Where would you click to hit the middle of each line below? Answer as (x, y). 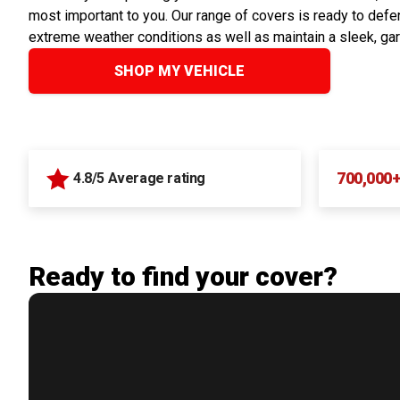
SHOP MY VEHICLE (179, 71)
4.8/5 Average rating (139, 178)
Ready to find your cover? (183, 276)
